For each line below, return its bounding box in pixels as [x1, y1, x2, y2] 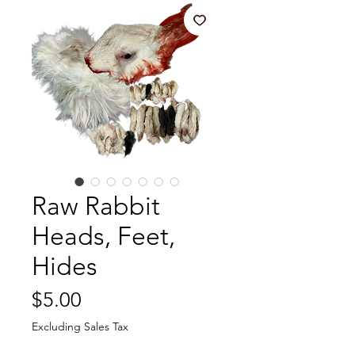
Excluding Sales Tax [32, 319, 128, 334]
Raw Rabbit [32, 190, 160, 221]
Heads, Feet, [32, 220, 175, 251]
